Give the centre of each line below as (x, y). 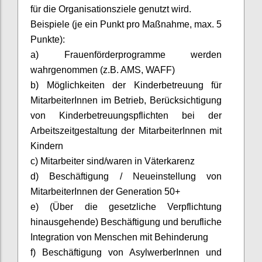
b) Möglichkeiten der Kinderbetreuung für (126, 85)
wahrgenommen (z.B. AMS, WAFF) (103, 70)
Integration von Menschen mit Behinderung (119, 237)
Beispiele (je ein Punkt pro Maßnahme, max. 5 (126, 24)
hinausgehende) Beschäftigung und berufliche (126, 222)
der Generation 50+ (139, 191)
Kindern (47, 146)
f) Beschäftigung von (80, 252)
